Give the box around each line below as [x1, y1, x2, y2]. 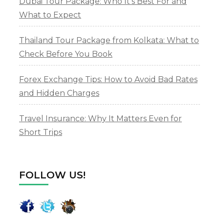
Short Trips [19, 128, 62, 137]
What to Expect [19, 10, 81, 20]
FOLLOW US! [19, 169, 86, 181]
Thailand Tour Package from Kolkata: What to [19, 36, 199, 45]
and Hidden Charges [19, 88, 99, 98]
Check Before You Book [19, 49, 112, 59]
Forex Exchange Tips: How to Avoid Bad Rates [19, 75, 197, 85]
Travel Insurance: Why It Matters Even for [19, 114, 182, 124]
